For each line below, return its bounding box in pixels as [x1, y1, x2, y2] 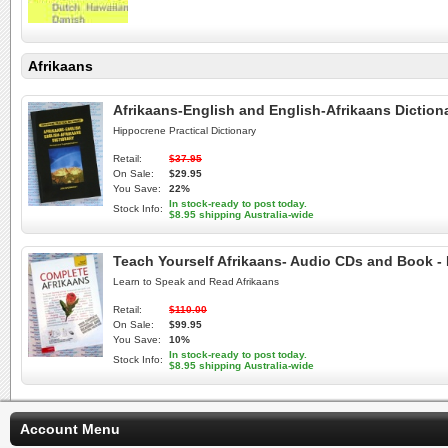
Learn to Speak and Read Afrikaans [113, 276, 279, 287]
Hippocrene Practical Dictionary [113, 125, 256, 136]
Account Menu [20, 421, 120, 437]
